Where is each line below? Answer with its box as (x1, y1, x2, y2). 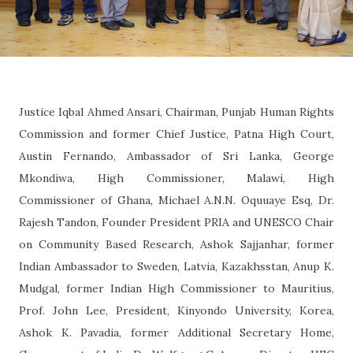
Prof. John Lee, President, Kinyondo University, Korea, (19, 303, 334, 318)
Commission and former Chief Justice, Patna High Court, (19, 126, 334, 141)
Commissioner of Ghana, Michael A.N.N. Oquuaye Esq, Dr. (19, 192, 334, 207)
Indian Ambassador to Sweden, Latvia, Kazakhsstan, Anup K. (19, 258, 334, 273)
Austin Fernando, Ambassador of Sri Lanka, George (19, 148, 334, 163)
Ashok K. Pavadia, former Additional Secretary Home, (19, 325, 334, 340)
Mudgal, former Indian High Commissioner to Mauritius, (19, 281, 334, 295)
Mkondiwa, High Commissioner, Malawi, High (19, 170, 334, 185)
